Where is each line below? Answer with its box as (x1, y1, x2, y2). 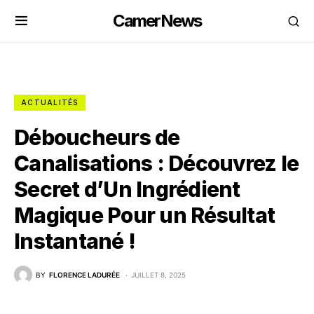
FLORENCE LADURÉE (49, 270, 120, 279)
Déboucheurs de (14, 125, 180, 150)
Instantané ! (14, 228, 135, 254)
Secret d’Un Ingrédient (14, 177, 240, 202)
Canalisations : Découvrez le (14, 151, 299, 176)
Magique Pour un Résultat (14, 203, 275, 228)
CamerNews (112, 11, 202, 31)
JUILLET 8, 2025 (131, 270, 186, 279)
